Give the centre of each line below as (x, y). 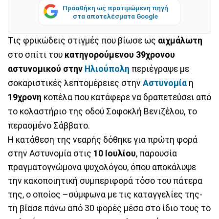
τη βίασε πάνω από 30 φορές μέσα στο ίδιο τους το (109, 208)
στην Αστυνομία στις (51, 153)
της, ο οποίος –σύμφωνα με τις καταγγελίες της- (105, 194)
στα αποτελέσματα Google (115, 16)
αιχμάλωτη (180, 40)
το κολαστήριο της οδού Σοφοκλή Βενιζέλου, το (102, 111)
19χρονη (25, 97)
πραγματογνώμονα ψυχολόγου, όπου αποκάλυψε (102, 167)
